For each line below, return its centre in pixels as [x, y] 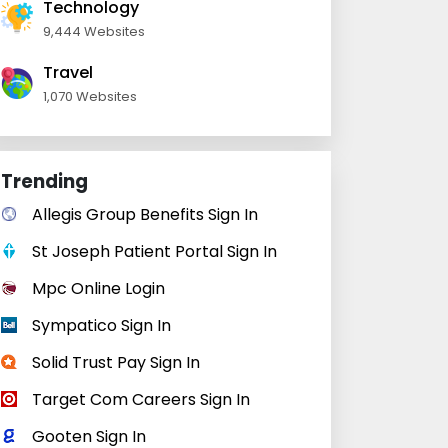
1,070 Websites [90, 96]
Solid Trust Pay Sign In [116, 362]
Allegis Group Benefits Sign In [145, 214]
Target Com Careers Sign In [141, 399]
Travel [68, 72]
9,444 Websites [94, 31]
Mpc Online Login [98, 288]
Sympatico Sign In [101, 325]
